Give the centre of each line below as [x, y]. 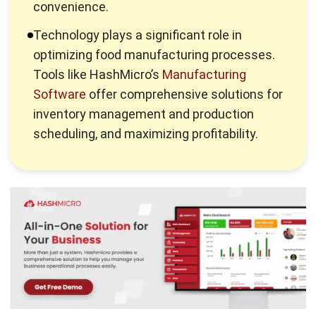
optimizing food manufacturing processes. [154, 13]
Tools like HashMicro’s [98, 33]
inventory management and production [144, 73]
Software [60, 53]
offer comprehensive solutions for [184, 53]
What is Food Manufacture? [127, 302]
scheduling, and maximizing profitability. [146, 92]
